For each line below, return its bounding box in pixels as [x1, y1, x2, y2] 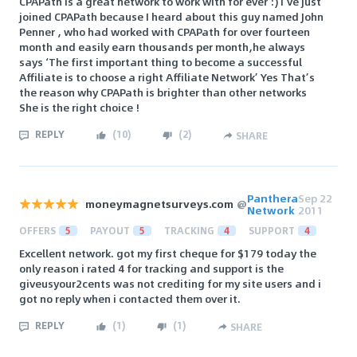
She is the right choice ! [19, 98, 139, 116]
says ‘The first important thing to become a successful [19, 53, 302, 70]
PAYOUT [90, 222, 130, 237]
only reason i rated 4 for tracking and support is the [19, 259, 284, 277]
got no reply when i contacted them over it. [19, 289, 241, 307]
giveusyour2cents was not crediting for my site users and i [19, 274, 321, 292]
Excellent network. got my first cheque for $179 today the [19, 244, 316, 261]
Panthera [247, 189, 298, 206]
